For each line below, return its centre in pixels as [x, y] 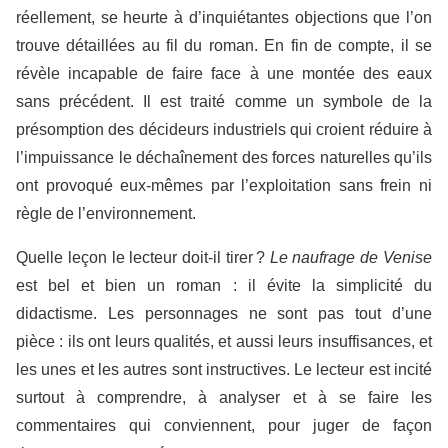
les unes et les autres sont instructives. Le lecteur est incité [224, 370]
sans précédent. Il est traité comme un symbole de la [224, 102]
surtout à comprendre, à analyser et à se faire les [224, 398]
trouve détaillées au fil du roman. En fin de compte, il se [224, 46]
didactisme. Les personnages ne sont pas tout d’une [224, 314]
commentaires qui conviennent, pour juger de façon [224, 426]
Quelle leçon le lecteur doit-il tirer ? [143, 258]
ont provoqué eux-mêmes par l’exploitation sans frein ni [224, 186]
